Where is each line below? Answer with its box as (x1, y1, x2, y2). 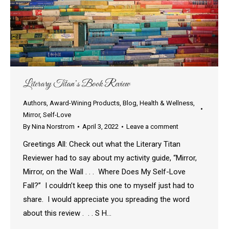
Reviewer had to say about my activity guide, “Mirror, (23, 153, 197, 163)
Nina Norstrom (32, 123, 75, 131)
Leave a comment (126, 123, 178, 131)
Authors (23, 99, 47, 107)
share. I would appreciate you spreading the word (23, 195, 190, 204)
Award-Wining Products (50, 99, 120, 107)
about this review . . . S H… (23, 209, 111, 218)
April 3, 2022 (82, 123, 119, 131)
